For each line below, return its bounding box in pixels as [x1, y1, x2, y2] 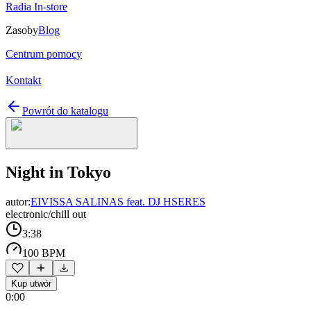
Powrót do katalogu [22, 105, 108, 117]
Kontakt [6, 74, 41, 86]
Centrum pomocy [6, 48, 82, 60]
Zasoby [6, 24, 38, 36]
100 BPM [22, 246, 65, 259]
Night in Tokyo [6, 162, 111, 181]
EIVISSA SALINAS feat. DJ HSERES [31, 195, 205, 208]
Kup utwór [11, 278, 51, 289]
